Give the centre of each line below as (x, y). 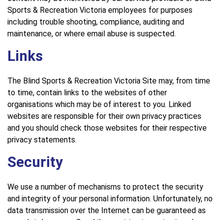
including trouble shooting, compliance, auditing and (96, 22)
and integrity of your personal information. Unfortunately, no (110, 198)
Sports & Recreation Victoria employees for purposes (100, 10)
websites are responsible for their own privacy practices (104, 116)
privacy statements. (42, 139)
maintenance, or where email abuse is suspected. (92, 33)
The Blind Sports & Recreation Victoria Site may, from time (109, 81)
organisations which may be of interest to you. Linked (99, 104)
